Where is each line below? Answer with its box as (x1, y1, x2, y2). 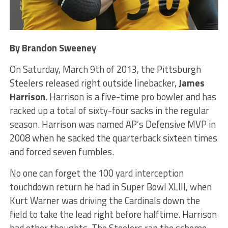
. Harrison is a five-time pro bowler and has (45, 89, 216, 104)
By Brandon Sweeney (9, 40, 96, 55)
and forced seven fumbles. (9, 144, 114, 159)
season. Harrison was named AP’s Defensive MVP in (9, 117, 216, 131)
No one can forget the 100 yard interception (9, 165, 184, 180)
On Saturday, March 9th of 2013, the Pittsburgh (9, 62, 201, 76)
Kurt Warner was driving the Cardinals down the (9, 193, 200, 208)
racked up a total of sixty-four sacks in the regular (9, 103, 209, 118)
